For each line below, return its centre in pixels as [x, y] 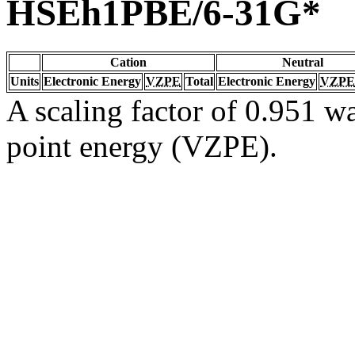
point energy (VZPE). [142, 146]
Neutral [303, 62]
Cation [128, 62]
